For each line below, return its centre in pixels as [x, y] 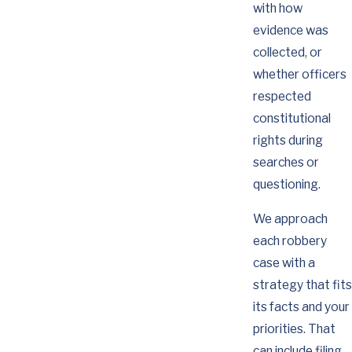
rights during [288, 140]
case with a [284, 262]
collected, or [287, 52]
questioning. [286, 184]
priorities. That [294, 328]
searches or [286, 162]
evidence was [290, 30]
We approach [290, 218]
